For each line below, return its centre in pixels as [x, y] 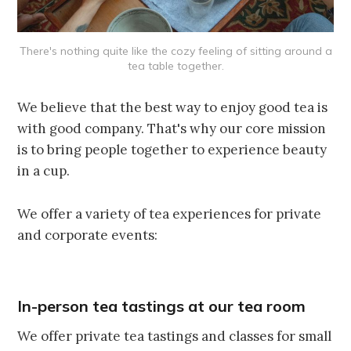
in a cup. [44, 171]
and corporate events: [88, 235]
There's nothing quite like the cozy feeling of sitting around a [175, 51]
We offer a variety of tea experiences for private [170, 214]
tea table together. [175, 66]
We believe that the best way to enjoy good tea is [173, 108]
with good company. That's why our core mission [172, 129]
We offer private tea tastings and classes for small [175, 337]
